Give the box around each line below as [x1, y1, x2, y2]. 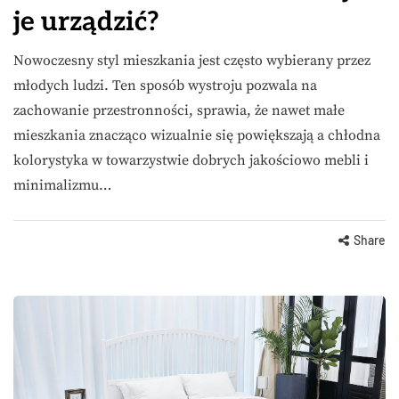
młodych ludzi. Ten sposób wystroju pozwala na [13, 76, 317, 94]
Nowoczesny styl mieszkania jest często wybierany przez [13, 51, 370, 69]
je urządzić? [13, 5, 159, 38]
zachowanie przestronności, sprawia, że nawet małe [13, 101, 345, 119]
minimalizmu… [13, 175, 111, 194]
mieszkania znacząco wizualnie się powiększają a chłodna [13, 126, 380, 144]
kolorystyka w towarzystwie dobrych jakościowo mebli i [13, 151, 369, 169]
